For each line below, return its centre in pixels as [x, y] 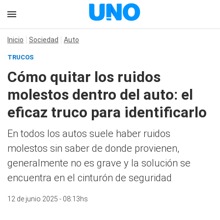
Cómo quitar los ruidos [84, 77]
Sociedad [44, 40]
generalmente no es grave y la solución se [99, 163]
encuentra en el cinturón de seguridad [90, 178]
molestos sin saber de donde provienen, [93, 148]
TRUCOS [21, 57]
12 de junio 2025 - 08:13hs [48, 199]
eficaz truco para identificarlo [107, 112]
